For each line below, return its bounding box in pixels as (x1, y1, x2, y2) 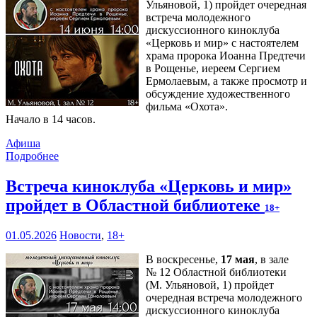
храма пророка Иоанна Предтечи (146, 50, 306, 62)
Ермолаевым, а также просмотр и (146, 75, 307, 88)
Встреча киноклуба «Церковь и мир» (6, 177, 292, 196)
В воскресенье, (146, 253, 221, 266)
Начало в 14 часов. (6, 113, 96, 126)
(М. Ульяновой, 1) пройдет (146, 279, 274, 292)
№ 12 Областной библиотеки (146, 266, 287, 279)
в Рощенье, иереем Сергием (146, 62, 280, 75)
